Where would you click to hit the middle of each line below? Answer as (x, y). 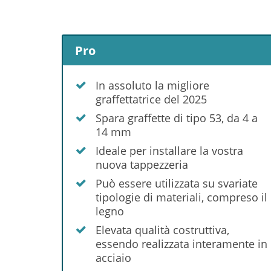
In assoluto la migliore (152, 85)
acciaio (113, 257)
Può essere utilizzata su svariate (177, 183)
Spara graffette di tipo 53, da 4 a (177, 118)
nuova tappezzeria (142, 164)
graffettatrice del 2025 (151, 99)
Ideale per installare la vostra (169, 150)
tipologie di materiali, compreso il (181, 197)
